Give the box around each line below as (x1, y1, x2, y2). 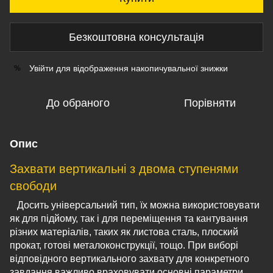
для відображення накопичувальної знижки (54, 63, 228, 73)
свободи (10, 179, 57, 193)
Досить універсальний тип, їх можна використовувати (10, 200, 260, 210)
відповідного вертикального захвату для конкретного (10, 253, 249, 264)
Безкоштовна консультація (69, 30, 204, 43)
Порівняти (183, 97, 236, 109)
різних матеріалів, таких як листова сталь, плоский (10, 227, 238, 237)
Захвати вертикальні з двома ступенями (10, 162, 238, 175)
